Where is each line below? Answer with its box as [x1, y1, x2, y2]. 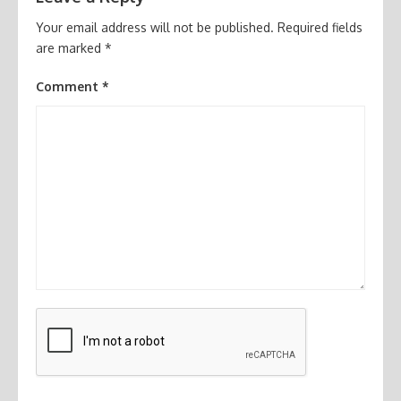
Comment [36, 79, 102, 95]
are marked [36, 40, 105, 56]
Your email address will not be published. [36, 20, 274, 36]
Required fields [277, 20, 363, 36]
